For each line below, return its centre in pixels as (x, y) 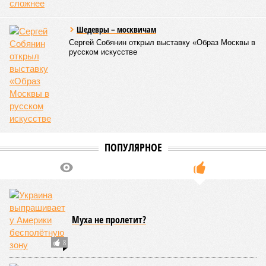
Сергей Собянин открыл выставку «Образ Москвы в (162, 42)
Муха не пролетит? (109, 220)
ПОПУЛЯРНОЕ (133, 147)
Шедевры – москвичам (116, 29)
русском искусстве (103, 52)
